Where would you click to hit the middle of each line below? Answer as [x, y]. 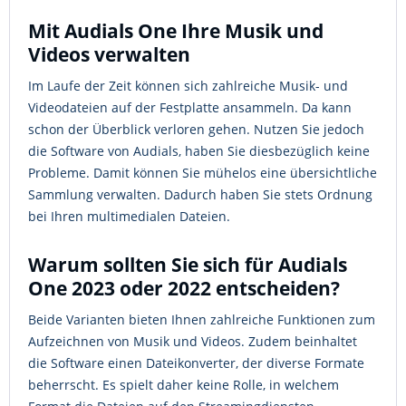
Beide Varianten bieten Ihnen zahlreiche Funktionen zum [202, 319]
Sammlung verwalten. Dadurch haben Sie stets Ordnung [200, 194]
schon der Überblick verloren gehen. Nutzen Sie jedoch [196, 129]
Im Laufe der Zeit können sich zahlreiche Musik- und [188, 86]
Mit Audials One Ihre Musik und [176, 31]
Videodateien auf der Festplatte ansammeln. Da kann [190, 107]
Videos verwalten [109, 54]
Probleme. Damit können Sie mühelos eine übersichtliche [203, 173]
